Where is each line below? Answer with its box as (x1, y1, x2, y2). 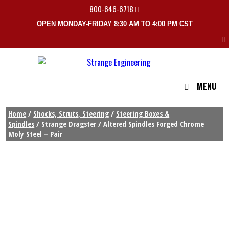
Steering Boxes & (116, 108, 170, 119)
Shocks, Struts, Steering (33, 108, 109, 119)
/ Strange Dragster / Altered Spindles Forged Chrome (34, 119, 204, 129)
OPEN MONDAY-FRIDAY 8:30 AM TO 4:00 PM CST (36, 20, 193, 28)
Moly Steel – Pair (8, 129, 63, 140)
